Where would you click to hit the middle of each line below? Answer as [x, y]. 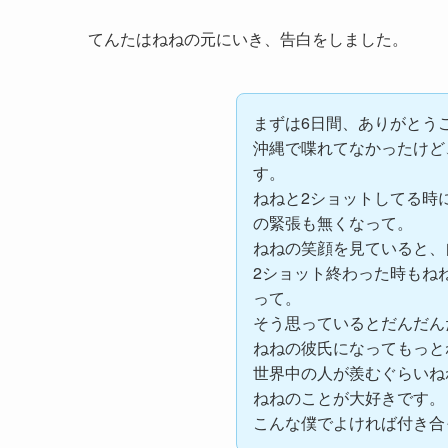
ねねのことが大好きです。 [349, 397]
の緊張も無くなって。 [333, 222]
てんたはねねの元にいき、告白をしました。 [248, 38]
